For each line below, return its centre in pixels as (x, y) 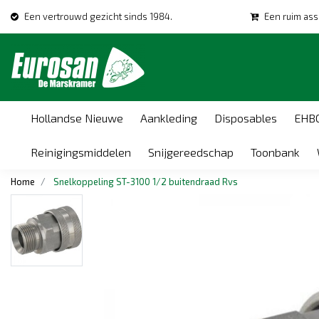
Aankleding (169, 118)
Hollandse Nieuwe (77, 118)
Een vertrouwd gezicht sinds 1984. (98, 16)
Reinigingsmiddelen (81, 152)
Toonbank (275, 152)
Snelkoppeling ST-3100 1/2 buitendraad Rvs (146, 182)
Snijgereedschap (191, 152)
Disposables (246, 118)
